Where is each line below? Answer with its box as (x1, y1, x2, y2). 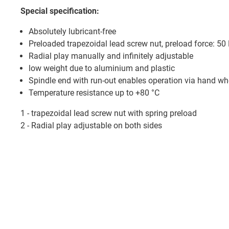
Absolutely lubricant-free (29, 27, 116, 36)
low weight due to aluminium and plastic (29, 63, 175, 73)
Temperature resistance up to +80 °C (29, 88, 159, 98)
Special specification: (20, 6, 99, 16)
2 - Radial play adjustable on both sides (20, 121, 162, 130)
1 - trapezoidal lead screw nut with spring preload (20, 108, 197, 118)
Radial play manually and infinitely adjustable (29, 51, 193, 61)
